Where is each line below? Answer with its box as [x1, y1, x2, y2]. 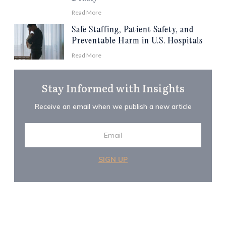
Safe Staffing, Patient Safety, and [71, 25, 194, 35]
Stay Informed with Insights [41, 80, 185, 95]
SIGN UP [98, 154, 128, 164]
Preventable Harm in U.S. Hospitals [71, 36, 203, 46]
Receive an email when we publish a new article [34, 101, 192, 111]
